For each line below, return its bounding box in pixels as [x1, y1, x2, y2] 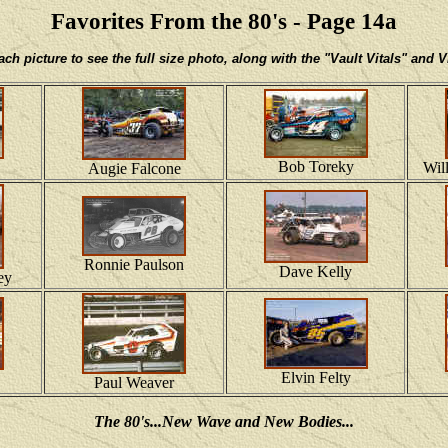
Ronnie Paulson [84, 256, 184, 273]
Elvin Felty [280, 369, 351, 386]
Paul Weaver [94, 374, 174, 391]
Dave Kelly [279, 263, 352, 280]
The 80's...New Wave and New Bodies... [94, 413, 354, 430]
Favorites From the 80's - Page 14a [51, 8, 397, 34]
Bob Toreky [277, 158, 354, 175]
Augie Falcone [87, 160, 181, 177]
